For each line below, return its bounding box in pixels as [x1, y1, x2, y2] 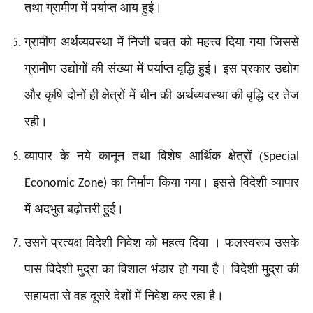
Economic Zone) [24, 176, 111, 190]
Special [263, 150, 299, 163]
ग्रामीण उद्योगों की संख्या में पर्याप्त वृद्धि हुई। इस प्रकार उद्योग [24, 61, 299, 75]
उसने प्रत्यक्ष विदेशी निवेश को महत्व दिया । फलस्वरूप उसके [24, 235, 299, 250]
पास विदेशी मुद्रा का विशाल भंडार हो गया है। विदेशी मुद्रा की [24, 262, 299, 277]
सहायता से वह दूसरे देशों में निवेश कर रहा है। [24, 289, 224, 303]
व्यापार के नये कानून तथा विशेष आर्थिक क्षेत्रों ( [24, 148, 263, 163]
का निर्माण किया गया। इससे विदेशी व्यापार [110, 175, 299, 189]
